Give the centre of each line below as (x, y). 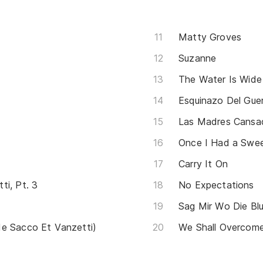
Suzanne (198, 58)
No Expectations (216, 185)
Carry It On (203, 163)
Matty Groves (210, 37)
